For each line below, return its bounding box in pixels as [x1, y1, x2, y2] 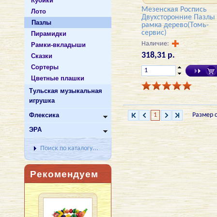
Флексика [29, 111, 59, 119]
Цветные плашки [31, 75, 84, 82]
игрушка [29, 97, 55, 104]
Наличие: [141, 40, 170, 47]
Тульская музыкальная [29, 87, 102, 94]
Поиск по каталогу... [40, 145, 98, 152]
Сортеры [31, 63, 59, 71]
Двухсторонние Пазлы [141, 13, 215, 21]
